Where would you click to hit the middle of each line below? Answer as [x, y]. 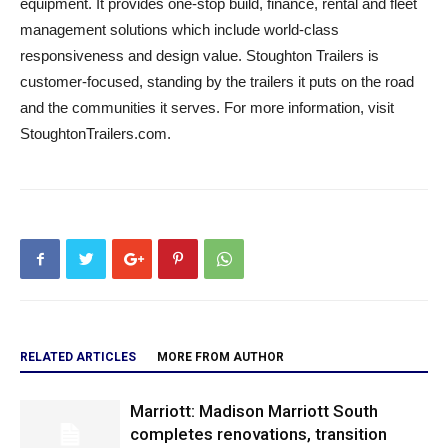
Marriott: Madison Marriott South [254, 411]
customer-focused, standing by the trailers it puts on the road [217, 81]
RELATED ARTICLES [78, 357]
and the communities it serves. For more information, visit [207, 107]
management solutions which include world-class [179, 29]
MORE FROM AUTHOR [220, 357]
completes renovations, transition [258, 434]
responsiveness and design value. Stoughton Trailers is [199, 55]
